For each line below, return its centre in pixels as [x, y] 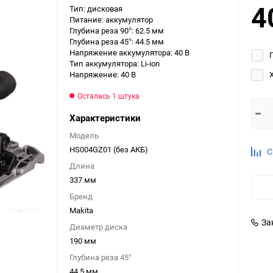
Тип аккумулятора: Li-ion [115, 63]
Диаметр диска [98, 227]
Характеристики [105, 118]
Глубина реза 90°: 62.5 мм [117, 30]
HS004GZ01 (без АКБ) [109, 149]
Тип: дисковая [96, 9]
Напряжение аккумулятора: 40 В [129, 52]
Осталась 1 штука [108, 96]
